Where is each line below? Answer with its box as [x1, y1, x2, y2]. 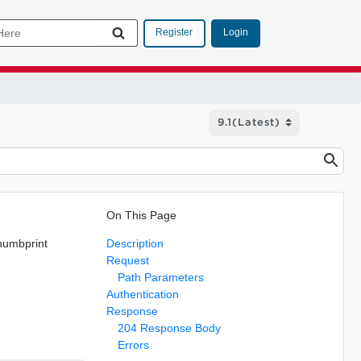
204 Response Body [117, 321, 221, 334]
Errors [117, 338, 149, 351]
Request [106, 253, 149, 267]
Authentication [106, 287, 179, 301]
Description [106, 236, 164, 250]
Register [156, 27, 193, 38]
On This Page [106, 208, 176, 222]
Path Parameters [117, 270, 204, 284]
